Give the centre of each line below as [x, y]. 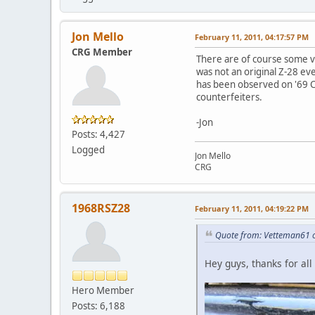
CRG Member [102, 52]
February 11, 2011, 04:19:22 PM [252, 208]
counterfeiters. [229, 97]
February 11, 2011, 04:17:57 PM [252, 37]
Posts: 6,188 [98, 306]
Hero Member [103, 290]
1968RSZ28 [101, 208]
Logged [88, 149]
